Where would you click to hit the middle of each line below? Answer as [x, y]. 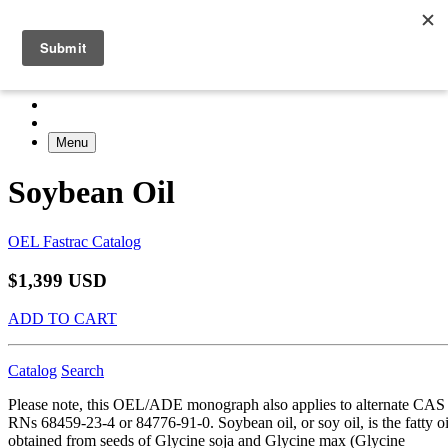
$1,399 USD [57, 280]
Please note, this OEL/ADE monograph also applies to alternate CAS [226, 405]
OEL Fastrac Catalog [74, 241]
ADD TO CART [62, 319]
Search [82, 371]
